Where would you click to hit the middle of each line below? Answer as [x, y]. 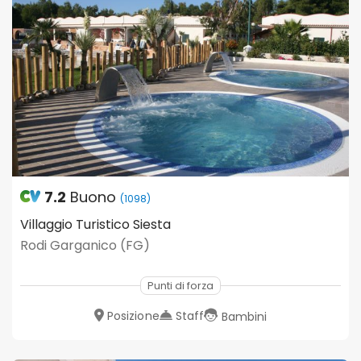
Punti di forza [180, 285]
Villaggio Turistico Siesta [95, 224]
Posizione [133, 315]
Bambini [244, 316]
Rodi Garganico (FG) [85, 245]
